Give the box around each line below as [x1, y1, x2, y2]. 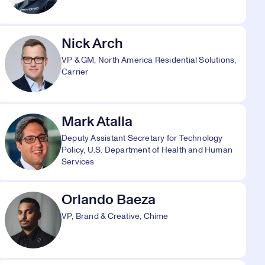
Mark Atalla [62, 115, 132, 129]
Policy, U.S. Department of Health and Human [62, 146, 233, 154]
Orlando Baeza [62, 193, 156, 207]
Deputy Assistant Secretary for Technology [62, 134, 223, 143]
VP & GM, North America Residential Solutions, [62, 56, 237, 64]
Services [62, 158, 95, 166]
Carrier [62, 68, 89, 76]
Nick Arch [62, 37, 123, 51]
